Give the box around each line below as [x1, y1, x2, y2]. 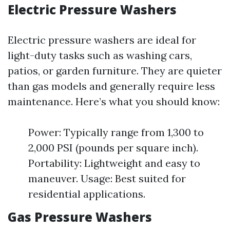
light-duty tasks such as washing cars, [8, 49, 192, 62]
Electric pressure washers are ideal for [8, 33, 196, 46]
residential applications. [28, 187, 145, 200]
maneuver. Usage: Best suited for [28, 172, 186, 185]
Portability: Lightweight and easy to [28, 157, 200, 169]
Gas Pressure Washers [8, 208, 152, 225]
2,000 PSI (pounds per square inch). [28, 141, 198, 154]
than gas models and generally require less [8, 80, 215, 92]
